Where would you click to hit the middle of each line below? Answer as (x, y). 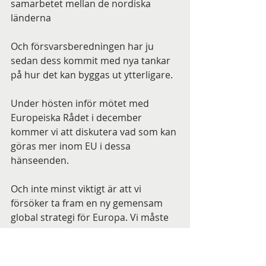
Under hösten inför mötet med (81, 103)
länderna (31, 18)
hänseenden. (40, 160)
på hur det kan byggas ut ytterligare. (92, 75)
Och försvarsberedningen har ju (83, 46)
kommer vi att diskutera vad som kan (95, 132)
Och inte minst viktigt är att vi (77, 189)
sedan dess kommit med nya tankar (92, 61)
